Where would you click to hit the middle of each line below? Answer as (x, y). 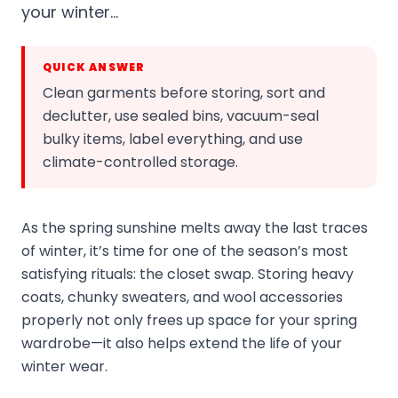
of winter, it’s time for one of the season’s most (185, 251)
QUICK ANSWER (94, 67)
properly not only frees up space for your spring (189, 320)
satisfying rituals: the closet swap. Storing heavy (187, 274)
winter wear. (64, 366)
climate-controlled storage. (140, 162)
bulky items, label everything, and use (173, 139)
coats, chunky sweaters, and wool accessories (182, 297)
